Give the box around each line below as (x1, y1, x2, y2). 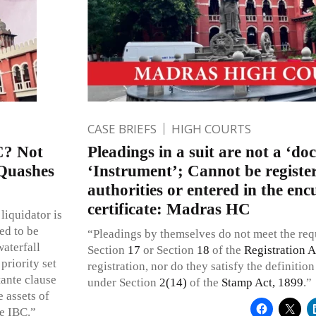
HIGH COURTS (171, 120, 251, 137)
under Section (87, 275, 159, 289)
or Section (140, 243, 197, 257)
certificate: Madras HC (87, 200, 250, 218)
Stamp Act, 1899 (221, 275, 303, 289)
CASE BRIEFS (87, 120, 157, 137)
